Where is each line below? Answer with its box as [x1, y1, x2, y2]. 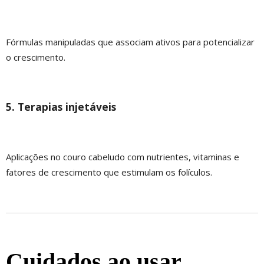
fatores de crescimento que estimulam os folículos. [6, 166, 212, 178]
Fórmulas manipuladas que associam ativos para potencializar [6, 35, 255, 48]
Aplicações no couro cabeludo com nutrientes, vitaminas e [6, 150, 239, 163]
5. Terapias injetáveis [6, 100, 116, 114]
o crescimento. [6, 51, 65, 63]
